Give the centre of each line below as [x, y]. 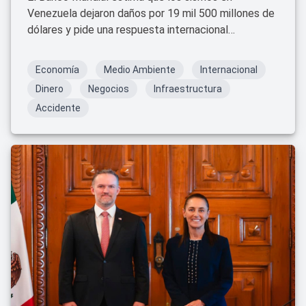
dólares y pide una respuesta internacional [128, 30]
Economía [57, 70]
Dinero [50, 89]
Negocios [109, 89]
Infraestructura [188, 89]
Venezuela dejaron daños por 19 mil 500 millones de [151, 13]
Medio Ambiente [140, 70]
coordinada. [55, 46]
